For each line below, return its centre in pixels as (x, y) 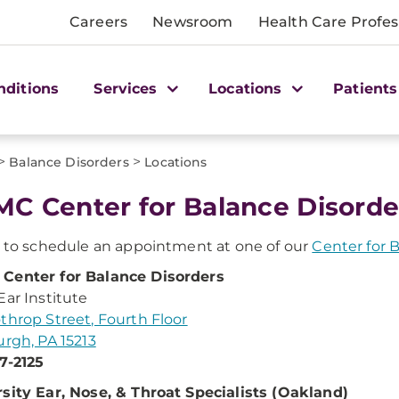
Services (128, 88)
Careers (99, 22)
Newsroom (193, 22)
